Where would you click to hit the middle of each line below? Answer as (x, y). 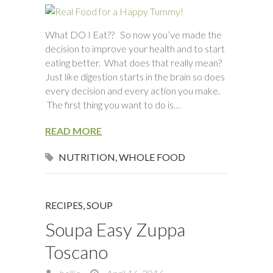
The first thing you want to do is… (113, 105)
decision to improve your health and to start (135, 48)
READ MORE (73, 131)
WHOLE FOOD (152, 157)
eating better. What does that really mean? (135, 62)
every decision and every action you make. (133, 90)
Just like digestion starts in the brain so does (135, 76)
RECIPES (64, 205)
